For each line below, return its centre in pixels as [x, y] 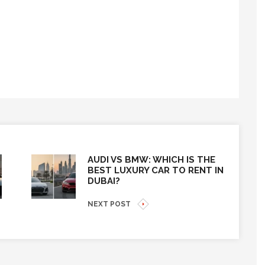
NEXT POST [109, 204]
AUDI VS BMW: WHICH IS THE [151, 159]
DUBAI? [104, 181]
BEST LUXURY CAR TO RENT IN [156, 170]
